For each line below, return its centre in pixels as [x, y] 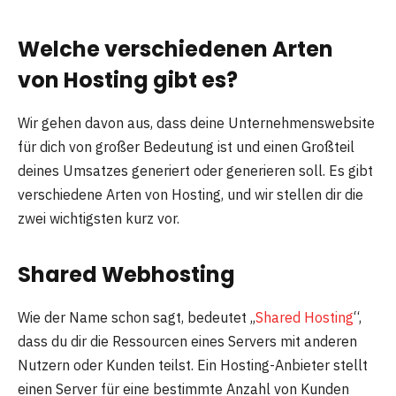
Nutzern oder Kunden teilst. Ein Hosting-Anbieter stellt [193, 365]
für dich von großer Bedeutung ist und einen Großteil [186, 146]
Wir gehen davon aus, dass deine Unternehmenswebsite [196, 122]
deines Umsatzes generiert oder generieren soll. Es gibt [195, 170]
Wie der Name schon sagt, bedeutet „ [137, 317]
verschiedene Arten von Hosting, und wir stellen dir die [190, 194]
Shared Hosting [305, 317]
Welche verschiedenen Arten [175, 49]
